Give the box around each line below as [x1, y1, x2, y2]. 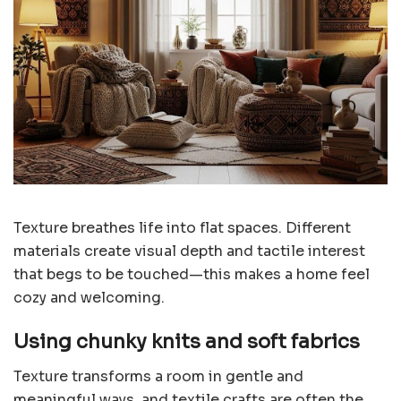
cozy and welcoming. [13, 287, 165, 307]
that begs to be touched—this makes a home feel [13, 264, 370, 284]
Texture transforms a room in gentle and [13, 367, 303, 387]
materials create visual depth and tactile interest [13, 241, 365, 260]
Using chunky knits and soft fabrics [13, 329, 360, 354]
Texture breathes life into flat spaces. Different [13, 218, 351, 237]
